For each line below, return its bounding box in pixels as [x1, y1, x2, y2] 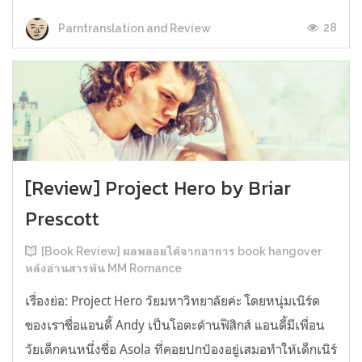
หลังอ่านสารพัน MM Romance [25, 261, 182, 275]
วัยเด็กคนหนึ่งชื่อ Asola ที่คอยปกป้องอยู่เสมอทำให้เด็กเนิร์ [25, 340, 337, 357]
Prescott [25, 204, 99, 233]
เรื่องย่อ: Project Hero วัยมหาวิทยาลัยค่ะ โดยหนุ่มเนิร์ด [25, 292, 320, 309]
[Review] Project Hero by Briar [25, 173, 291, 202]
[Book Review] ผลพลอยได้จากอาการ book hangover [41, 244, 322, 258]
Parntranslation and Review [56, 21, 211, 35]
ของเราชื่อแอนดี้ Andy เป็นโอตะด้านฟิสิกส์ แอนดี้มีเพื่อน [25, 316, 325, 333]
